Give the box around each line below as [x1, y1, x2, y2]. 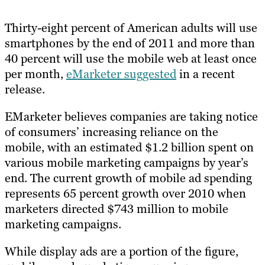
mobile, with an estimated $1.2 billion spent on [5, 139, 254, 155]
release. [5, 81, 45, 97]
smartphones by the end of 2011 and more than [5, 35, 255, 51]
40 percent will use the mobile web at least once [5, 50, 257, 66]
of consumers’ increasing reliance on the [5, 124, 218, 140]
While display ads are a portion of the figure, [5, 243, 238, 259]
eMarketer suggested [66, 66, 176, 82]
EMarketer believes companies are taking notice [5, 108, 258, 124]
